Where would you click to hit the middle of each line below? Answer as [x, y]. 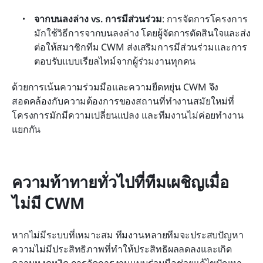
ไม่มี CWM [48, 203]
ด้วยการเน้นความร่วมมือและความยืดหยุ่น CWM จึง [115, 87]
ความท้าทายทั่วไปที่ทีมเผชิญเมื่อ [121, 181]
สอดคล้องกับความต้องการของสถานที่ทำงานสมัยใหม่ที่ [123, 101]
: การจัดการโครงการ [205, 18]
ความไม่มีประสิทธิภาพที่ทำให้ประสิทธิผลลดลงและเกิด [122, 249]
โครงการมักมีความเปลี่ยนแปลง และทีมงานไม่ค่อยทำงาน [128, 115]
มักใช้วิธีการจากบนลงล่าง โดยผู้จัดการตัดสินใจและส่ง [142, 33]
